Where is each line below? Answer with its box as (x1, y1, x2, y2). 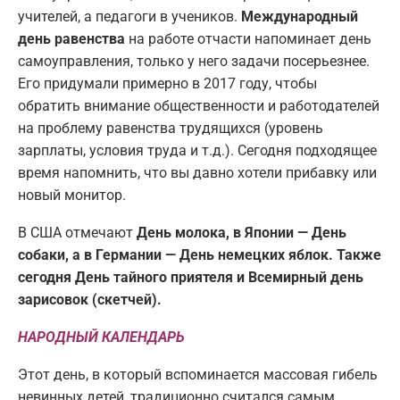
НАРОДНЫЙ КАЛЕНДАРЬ (18, 329, 185, 346)
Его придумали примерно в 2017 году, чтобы (18, 75, 317, 93)
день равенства (18, 30, 125, 48)
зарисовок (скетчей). (18, 291, 162, 309)
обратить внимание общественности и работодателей (18, 97, 379, 115)
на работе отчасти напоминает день (125, 30, 371, 48)
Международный (241, 8, 358, 26)
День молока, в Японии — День (137, 224, 346, 242)
